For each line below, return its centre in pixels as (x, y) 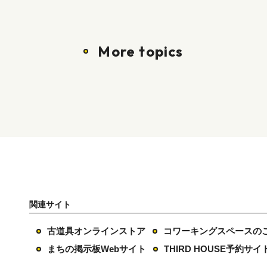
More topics (141, 51)
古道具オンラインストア (96, 231)
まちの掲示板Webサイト (97, 249)
